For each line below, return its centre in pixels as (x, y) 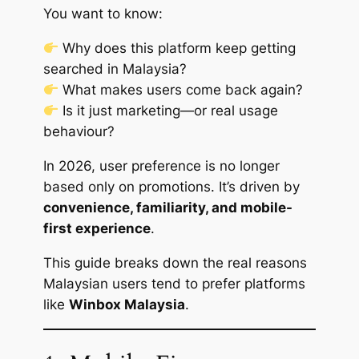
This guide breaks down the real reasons (175, 262)
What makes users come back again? (182, 90)
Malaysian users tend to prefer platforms (174, 283)
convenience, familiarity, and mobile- (167, 207)
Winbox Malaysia (127, 304)
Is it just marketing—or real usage (170, 111)
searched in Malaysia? (115, 69)
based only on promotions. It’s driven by (171, 186)
